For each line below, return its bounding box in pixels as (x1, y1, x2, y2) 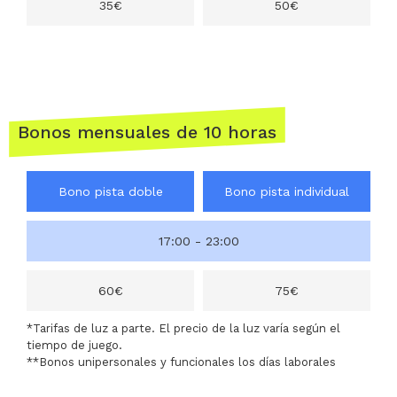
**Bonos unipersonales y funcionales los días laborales (27, 355, 336, 370)
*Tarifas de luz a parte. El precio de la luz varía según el (27, 322, 340, 336)
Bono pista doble (58, 184, 163, 199)
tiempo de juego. (27, 339, 122, 353)
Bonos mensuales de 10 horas (18, 121, 276, 144)
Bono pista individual (224, 184, 349, 199)
